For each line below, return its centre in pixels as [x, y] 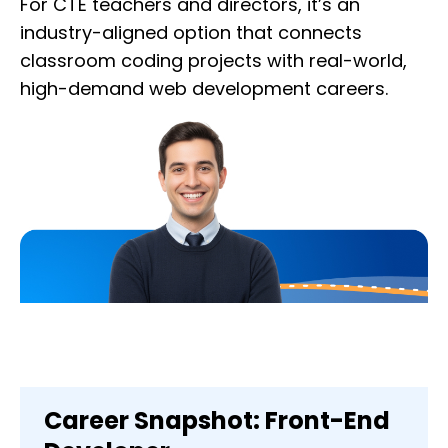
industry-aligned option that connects [191, 33]
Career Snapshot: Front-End [217, 421]
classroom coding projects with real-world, [213, 61]
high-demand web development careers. [204, 89]
